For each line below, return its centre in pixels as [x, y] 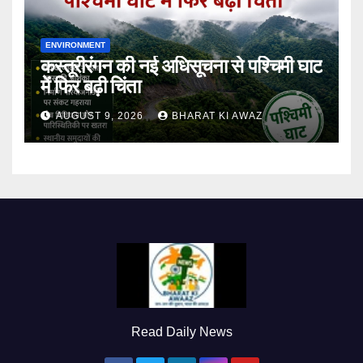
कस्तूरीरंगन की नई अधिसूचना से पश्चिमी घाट [181, 66]
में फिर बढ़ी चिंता [90, 87]
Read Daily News [181, 332]
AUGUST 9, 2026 [101, 116]
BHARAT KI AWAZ [217, 116]
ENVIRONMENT [75, 45]
